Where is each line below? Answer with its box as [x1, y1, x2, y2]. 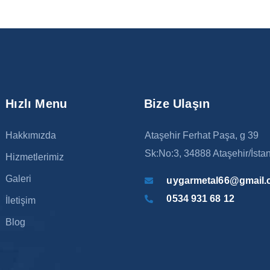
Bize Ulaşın [143, 96, 210, 110]
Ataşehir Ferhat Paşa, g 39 [144, 130, 259, 140]
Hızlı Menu [5, 96, 67, 110]
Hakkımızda [5, 130, 57, 140]
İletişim [5, 195, 36, 206]
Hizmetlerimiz [5, 151, 64, 162]
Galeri [5, 173, 32, 184]
